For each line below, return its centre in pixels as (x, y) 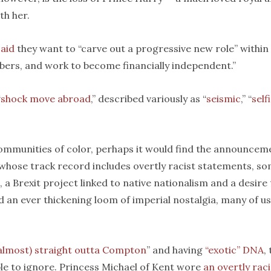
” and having (176, 250)
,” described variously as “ (149, 99)
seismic (224, 99)
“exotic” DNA (234, 250)
